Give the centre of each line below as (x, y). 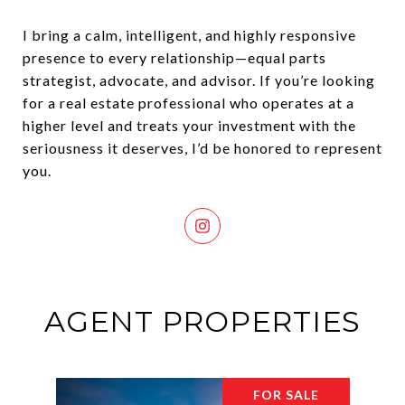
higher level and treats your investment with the (189, 126)
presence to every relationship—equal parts (174, 58)
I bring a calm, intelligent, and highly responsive (189, 35)
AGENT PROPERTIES (202, 322)
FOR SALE (286, 395)
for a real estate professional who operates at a (188, 103)
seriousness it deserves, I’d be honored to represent (202, 148)
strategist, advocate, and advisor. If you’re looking (199, 80)
